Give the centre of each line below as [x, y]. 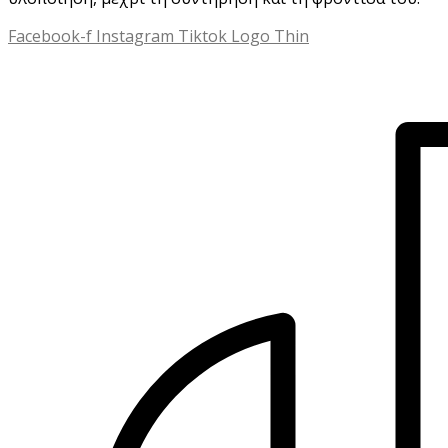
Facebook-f [50, 35]
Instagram [135, 35]
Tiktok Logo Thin [243, 35]
